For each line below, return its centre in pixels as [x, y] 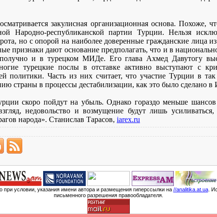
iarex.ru [128, 119]
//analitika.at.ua [191, 189]
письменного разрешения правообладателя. [108, 195]
